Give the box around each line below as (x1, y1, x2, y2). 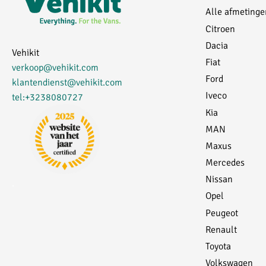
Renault (205, 222, 237, 235)
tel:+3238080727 (12, 90, 83, 103)
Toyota (205, 239, 231, 252)
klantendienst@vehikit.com (12, 75, 122, 88)
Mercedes (205, 156, 245, 169)
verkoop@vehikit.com (12, 61, 99, 74)
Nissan (205, 172, 233, 185)
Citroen (205, 21, 235, 34)
